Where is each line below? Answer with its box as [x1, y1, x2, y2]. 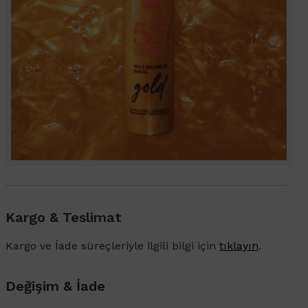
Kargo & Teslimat [5, 209, 122, 226]
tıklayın [219, 239, 258, 253]
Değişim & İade [5, 278, 105, 295]
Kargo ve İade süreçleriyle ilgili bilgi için [5, 239, 219, 253]
